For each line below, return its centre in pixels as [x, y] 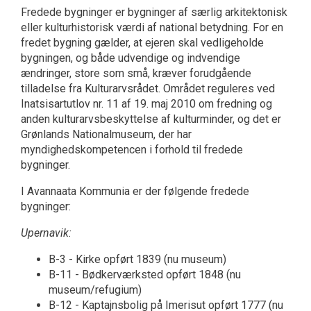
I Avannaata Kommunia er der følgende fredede [135, 192]
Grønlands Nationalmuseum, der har [106, 135]
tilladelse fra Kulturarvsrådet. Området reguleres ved [148, 89]
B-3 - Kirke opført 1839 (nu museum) [137, 260]
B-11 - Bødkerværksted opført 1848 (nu [145, 275]
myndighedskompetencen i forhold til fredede [132, 150]
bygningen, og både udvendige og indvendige [131, 58]
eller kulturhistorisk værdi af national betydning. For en [152, 28]
